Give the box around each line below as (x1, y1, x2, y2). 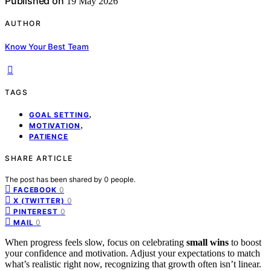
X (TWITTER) (13, 196, 65, 205)
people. (111, 174, 135, 184)
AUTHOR (5, 19, 41, 28)
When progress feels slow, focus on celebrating (5, 237, 186, 247)
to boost (229, 237, 261, 247)
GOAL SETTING (29, 110, 90, 119)
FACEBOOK (13, 185, 57, 194)
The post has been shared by (5, 174, 104, 184)
